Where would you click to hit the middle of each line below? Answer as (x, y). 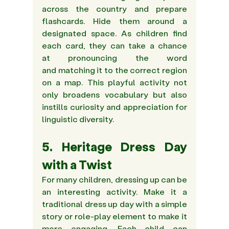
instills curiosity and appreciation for (114, 107)
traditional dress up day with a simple (114, 204)
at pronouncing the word (114, 58)
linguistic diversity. (78, 119)
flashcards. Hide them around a (114, 21)
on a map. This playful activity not (114, 82)
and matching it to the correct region (114, 70)
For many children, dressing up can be (114, 179)
